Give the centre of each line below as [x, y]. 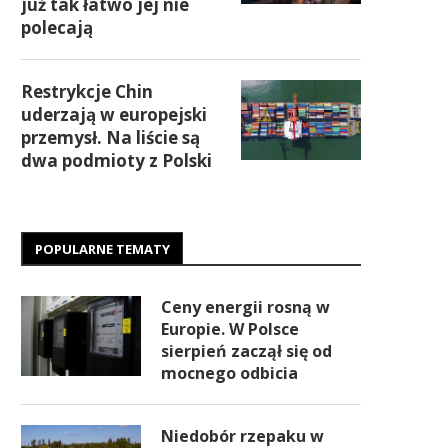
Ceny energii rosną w [245, 307]
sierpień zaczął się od [246, 351]
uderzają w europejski [114, 114]
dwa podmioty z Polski [116, 160]
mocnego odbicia [229, 373]
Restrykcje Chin [87, 91]
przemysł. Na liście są [110, 137]
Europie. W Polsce [230, 329]
